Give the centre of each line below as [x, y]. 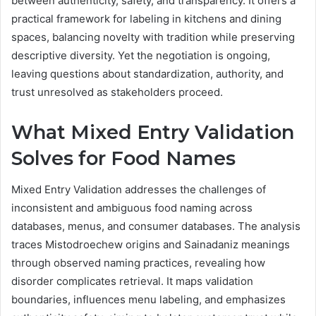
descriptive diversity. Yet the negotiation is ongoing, [141, 55]
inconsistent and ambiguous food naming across [132, 208]
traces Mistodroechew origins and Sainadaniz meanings [151, 245]
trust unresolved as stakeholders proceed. [117, 92]
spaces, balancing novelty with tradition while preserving [153, 37]
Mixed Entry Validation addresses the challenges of [139, 190]
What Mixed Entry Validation [153, 132]
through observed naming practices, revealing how [138, 263]
